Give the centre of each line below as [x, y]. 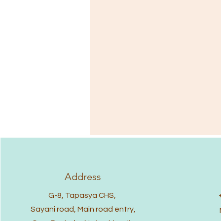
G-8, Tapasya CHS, [83, 195]
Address [83, 177]
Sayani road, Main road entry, [83, 209]
